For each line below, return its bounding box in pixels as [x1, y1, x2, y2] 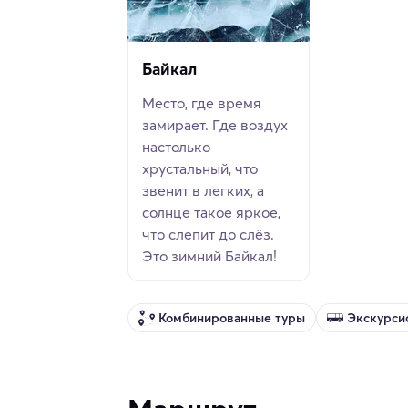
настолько [142, 138, 210, 157]
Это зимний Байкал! [142, 247, 277, 266]
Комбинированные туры [158, 309, 305, 326]
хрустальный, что [142, 159, 258, 178]
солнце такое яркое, [142, 203, 280, 222]
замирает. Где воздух [142, 116, 288, 135]
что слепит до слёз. [142, 225, 274, 244]
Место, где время [142, 94, 261, 113]
